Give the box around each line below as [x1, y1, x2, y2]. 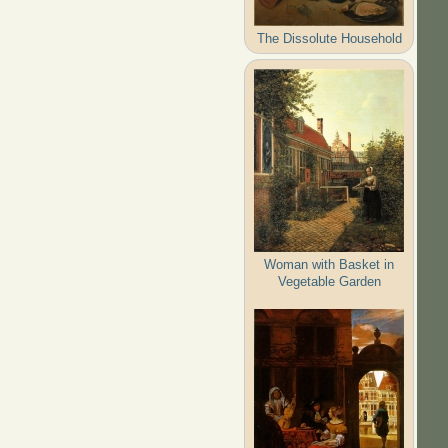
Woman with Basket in [264, 256, 395, 272]
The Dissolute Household [256, 30, 402, 46]
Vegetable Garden [277, 273, 381, 289]
